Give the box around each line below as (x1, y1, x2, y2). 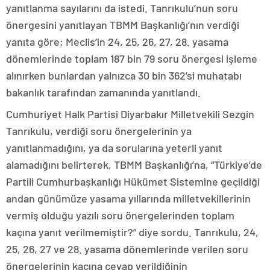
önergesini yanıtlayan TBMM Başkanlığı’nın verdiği (6, 18, 239, 31)
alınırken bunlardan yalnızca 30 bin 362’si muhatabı (6, 69, 242, 82)
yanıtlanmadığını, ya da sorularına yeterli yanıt (6, 141, 222, 154)
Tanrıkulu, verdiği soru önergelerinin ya (6, 124, 192, 137)
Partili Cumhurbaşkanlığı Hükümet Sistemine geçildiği (6, 175, 260, 188)
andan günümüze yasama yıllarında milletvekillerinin (6, 192, 251, 205)
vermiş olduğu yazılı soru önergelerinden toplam (6, 209, 234, 222)
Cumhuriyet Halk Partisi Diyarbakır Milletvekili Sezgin (6, 107, 254, 121)
